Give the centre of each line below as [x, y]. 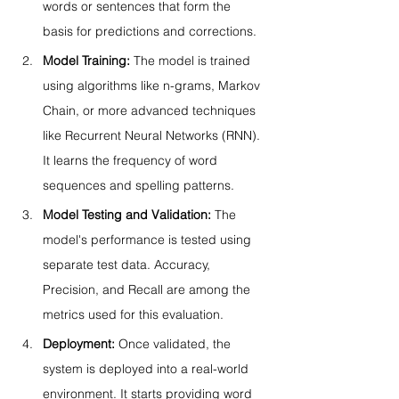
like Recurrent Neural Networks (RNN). [153, 135]
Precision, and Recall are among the [148, 289]
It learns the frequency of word [132, 160]
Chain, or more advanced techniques [151, 110]
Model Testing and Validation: [127, 215]
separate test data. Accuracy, [128, 265]
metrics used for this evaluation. [133, 314]
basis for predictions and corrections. [150, 31]
